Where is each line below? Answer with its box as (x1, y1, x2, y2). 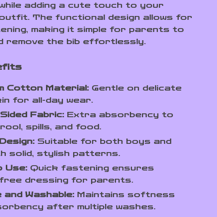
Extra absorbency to (64, 110, 174, 119)
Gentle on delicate (89, 83, 182, 93)
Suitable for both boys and (34, 137, 172, 146)
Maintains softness (74, 190, 175, 199)
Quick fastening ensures (27, 163, 155, 172)
